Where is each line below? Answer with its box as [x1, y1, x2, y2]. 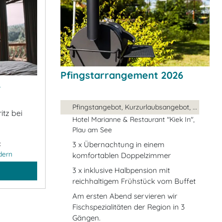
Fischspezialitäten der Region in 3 [72, 202, 185, 212]
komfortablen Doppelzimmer [72, 150, 171, 160]
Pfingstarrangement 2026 [60, 68, 183, 81]
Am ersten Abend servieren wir [72, 191, 177, 201]
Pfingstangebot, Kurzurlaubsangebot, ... [72, 102, 197, 111]
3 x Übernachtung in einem [72, 139, 165, 149]
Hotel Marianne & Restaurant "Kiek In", [72, 114, 195, 124]
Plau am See [72, 125, 112, 134]
